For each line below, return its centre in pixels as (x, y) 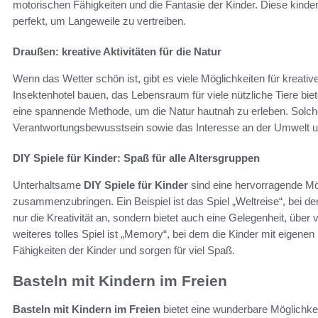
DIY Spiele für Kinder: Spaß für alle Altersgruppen (136, 158)
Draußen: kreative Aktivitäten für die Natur (117, 51)
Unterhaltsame (48, 185)
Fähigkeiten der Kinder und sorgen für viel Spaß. (124, 250)
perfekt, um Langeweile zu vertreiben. (99, 21)
